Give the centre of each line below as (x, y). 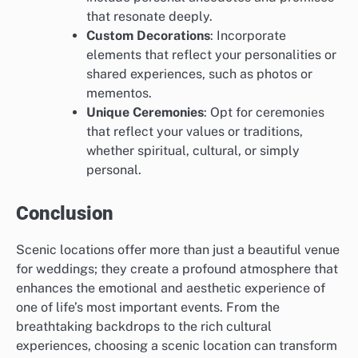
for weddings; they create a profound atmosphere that (177, 268)
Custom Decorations (148, 35)
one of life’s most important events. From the (148, 307)
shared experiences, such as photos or (199, 74)
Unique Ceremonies (145, 112)
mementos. (119, 93)
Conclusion (65, 213)
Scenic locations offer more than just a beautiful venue (178, 249)
